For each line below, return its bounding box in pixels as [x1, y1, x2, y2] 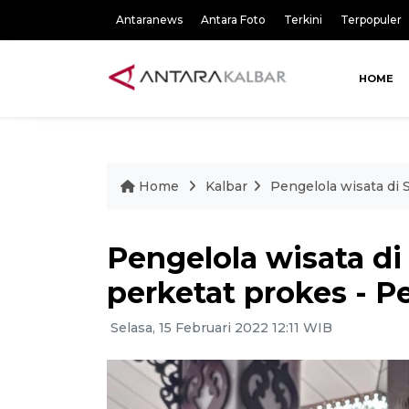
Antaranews [116, 13, 183, 26]
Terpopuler [341, 13, 402, 26]
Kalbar [205, 178, 247, 194]
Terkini [284, 13, 322, 26]
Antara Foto [201, 13, 266, 26]
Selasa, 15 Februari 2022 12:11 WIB [107, 320, 332, 336]
